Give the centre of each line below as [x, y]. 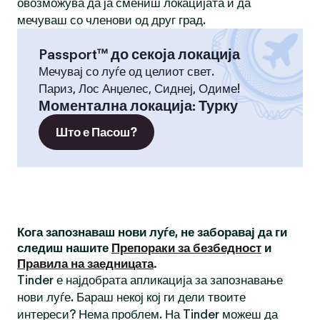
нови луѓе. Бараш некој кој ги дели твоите [131, 297]
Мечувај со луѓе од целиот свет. [126, 71]
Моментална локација [115, 106]
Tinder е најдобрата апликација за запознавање [150, 280]
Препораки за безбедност [186, 248]
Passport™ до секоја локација [139, 54]
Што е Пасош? [96, 132]
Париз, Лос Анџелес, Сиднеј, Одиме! [139, 89]
